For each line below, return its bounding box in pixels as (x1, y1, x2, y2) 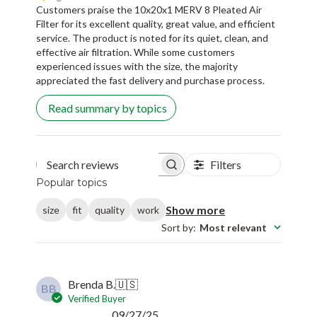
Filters (209, 158, 241, 172)
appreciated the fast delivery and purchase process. (36, 74, 265, 87)
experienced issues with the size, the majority (36, 60, 238, 73)
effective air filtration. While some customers (36, 46, 236, 59)
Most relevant (199, 221, 267, 234)
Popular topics (36, 176, 108, 190)
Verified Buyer (68, 292, 127, 304)
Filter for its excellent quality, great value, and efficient (36, 18, 276, 30)
